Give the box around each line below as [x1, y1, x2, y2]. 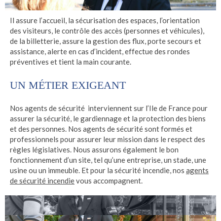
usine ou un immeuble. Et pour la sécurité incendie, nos [10, 166, 186, 175]
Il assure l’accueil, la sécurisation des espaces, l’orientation [10, 16, 200, 25]
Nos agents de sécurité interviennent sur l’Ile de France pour [10, 104, 208, 112]
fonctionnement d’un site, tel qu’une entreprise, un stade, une [10, 155, 206, 164]
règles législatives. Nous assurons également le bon [10, 145, 179, 154]
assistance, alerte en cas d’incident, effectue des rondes [10, 47, 190, 56]
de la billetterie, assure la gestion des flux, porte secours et [10, 37, 201, 45]
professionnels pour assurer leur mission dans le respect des [10, 135, 205, 144]
